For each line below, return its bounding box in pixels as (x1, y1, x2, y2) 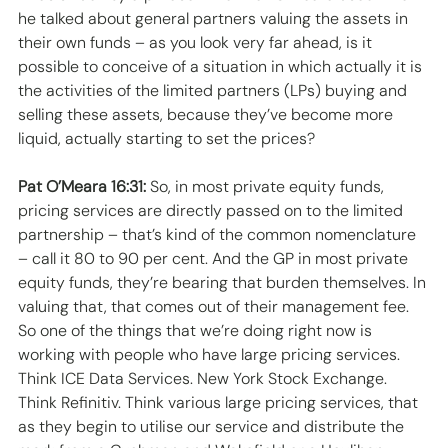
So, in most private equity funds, (146, 176, 388, 198)
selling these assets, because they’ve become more (18, 104, 397, 126)
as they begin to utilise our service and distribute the (18, 416, 408, 438)
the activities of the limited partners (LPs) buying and (18, 80, 411, 102)
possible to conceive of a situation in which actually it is (18, 56, 426, 78)
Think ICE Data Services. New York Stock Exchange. (18, 368, 391, 390)
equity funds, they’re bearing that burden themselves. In (18, 272, 430, 294)
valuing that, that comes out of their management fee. (18, 296, 413, 318)
